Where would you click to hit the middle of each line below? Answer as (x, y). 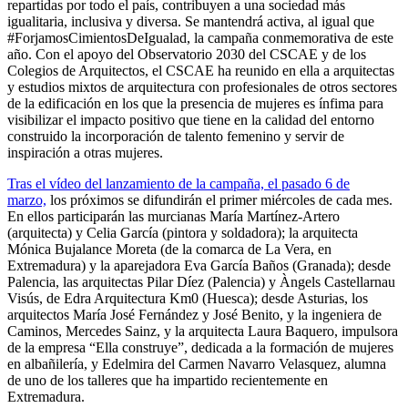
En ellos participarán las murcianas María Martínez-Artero (173, 217)
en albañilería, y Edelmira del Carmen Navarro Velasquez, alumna (197, 364)
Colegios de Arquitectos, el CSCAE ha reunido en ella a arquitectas (201, 71)
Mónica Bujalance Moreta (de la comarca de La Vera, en (169, 250)
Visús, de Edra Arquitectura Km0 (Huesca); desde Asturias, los (188, 299)
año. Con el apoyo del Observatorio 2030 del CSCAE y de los (187, 55)
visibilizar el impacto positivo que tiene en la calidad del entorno (191, 120)
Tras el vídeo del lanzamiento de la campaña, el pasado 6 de (178, 184)
